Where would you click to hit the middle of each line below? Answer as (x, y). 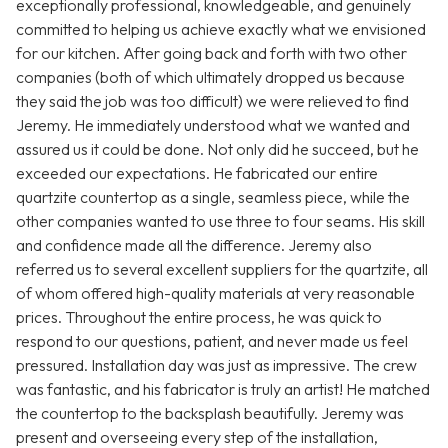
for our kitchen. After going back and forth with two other (211, 53)
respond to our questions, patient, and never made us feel (212, 341)
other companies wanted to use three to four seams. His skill (220, 221)
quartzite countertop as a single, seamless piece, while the (213, 197)
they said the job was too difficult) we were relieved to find (212, 101)
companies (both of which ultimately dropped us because (210, 77)
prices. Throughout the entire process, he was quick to (199, 317)
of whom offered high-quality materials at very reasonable (215, 293)
